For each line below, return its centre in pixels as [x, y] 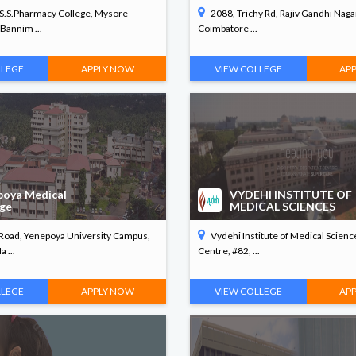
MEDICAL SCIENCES [282, 206]
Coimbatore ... [227, 28]
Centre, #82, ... [228, 251]
